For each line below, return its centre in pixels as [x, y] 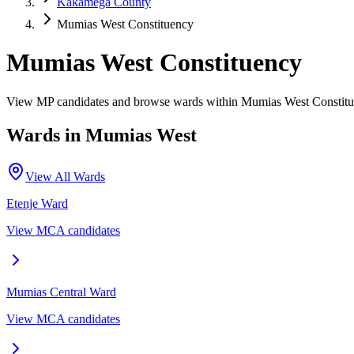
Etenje [22, 203]
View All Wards [65, 176]
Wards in [46, 135]
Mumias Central [46, 292]
